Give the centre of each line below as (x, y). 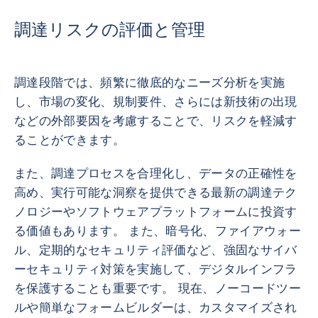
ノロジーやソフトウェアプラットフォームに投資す (156, 212)
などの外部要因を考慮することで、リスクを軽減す (156, 121)
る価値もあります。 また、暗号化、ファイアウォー (158, 231)
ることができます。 (70, 140)
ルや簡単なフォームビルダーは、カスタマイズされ (156, 308)
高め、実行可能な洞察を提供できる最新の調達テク (156, 193)
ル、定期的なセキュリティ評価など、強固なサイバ (156, 250)
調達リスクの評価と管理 (110, 29)
